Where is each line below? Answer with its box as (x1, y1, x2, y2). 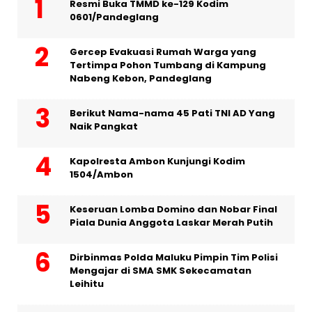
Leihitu (70, 277, 104, 291)
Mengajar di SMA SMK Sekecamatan (70, 264, 251, 278)
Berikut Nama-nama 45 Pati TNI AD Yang (70, 107, 275, 120)
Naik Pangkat (70, 120, 138, 134)
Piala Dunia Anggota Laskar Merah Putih (70, 216, 273, 230)
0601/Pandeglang (70, 10, 159, 24)
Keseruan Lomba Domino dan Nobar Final (70, 203, 277, 217)
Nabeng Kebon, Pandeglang (70, 72, 212, 86)
